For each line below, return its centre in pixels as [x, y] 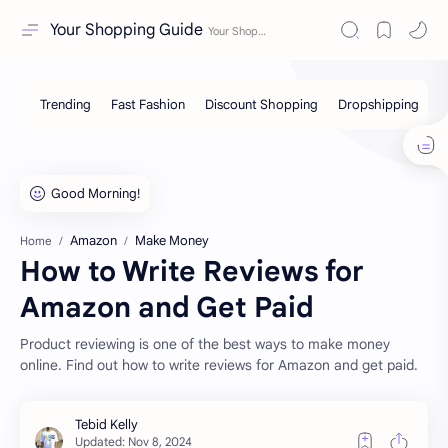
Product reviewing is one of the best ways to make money [205, 344]
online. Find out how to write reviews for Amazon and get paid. [219, 365]
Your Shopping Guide [126, 30]
